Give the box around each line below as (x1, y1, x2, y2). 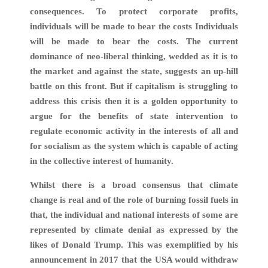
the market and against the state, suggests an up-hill (30, 66, 238, 76)
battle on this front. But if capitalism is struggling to (30, 81, 238, 91)
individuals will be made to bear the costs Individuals (30, 21, 238, 31)
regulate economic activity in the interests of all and (30, 126, 238, 136)
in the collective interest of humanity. (30, 156, 173, 166)
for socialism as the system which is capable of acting (30, 141, 238, 151)
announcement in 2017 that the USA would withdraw (30, 254, 238, 264)
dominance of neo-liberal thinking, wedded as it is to (30, 51, 238, 61)
